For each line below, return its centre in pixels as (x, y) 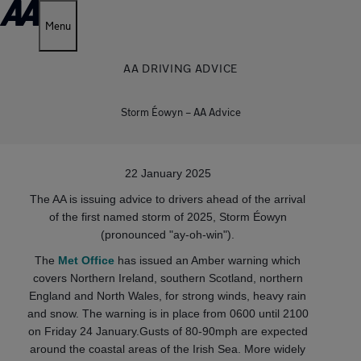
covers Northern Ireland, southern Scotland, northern (168, 278)
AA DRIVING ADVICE (180, 68)
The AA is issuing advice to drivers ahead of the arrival (168, 199)
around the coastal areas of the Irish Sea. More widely (168, 349)
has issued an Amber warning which (208, 260)
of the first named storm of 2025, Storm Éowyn (168, 217)
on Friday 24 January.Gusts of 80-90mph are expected (168, 331)
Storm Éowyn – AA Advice (180, 112)
